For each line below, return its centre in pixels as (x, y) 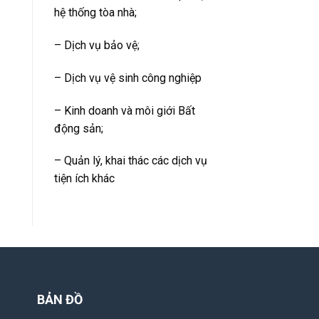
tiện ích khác (84, 179)
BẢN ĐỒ (60, 300)
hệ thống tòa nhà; (95, 13)
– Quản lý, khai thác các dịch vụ (131, 161)
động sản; (79, 128)
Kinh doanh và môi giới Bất (130, 110)
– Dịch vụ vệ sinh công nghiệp (128, 78)
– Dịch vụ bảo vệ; (97, 46)
